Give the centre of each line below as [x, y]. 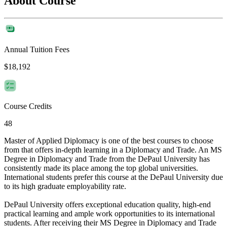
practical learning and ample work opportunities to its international [109, 214]
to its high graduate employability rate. [65, 186]
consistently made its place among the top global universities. [101, 168]
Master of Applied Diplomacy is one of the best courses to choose [109, 141]
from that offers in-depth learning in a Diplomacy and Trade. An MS [113, 150]
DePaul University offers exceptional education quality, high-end [107, 205]
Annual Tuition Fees [37, 50]
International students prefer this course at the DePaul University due [113, 177]
